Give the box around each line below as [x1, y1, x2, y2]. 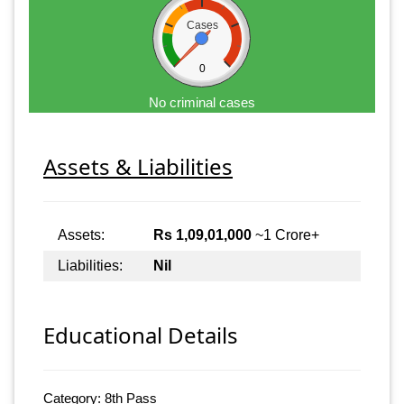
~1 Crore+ [252, 226, 319, 243]
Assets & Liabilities [43, 151, 233, 181]
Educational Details [43, 320, 238, 351]
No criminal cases [149, 94, 255, 110]
